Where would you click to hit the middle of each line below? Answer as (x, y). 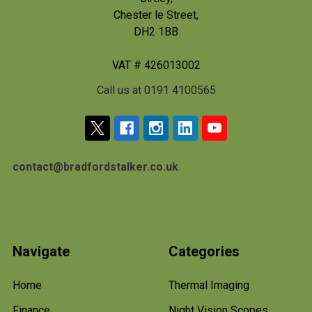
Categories (204, 251)
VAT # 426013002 (156, 65)
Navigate (41, 251)
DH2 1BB (156, 31)
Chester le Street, (156, 15)
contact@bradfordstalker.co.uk (95, 166)
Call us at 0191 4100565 (156, 90)
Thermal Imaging (209, 285)
